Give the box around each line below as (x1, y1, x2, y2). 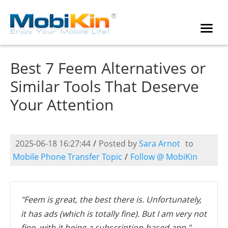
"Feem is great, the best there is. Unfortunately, (21, 193, 202, 205)
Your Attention (10, 94, 113, 115)
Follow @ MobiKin (130, 151, 197, 162)
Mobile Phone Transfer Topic (13, 151, 122, 162)
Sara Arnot (139, 138, 180, 149)
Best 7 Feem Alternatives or (10, 58, 206, 78)
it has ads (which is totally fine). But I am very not (21, 208, 207, 219)
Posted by (99, 138, 139, 149)
